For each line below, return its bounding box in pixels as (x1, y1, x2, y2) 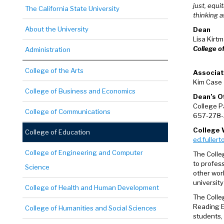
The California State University (25, 4, 119, 12)
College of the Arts (25, 66, 83, 74)
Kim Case (193, 78, 222, 86)
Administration (25, 45, 70, 53)
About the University (25, 25, 88, 33)
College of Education (25, 128, 90, 136)
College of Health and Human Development (25, 183, 159, 191)
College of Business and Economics (25, 87, 135, 95)
